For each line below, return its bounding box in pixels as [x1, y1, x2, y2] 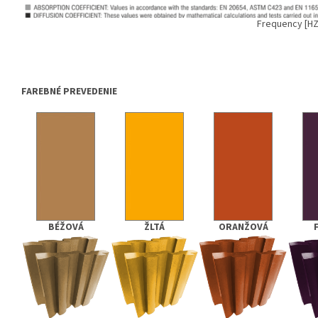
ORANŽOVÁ [218, 220, 268, 235]
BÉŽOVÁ [48, 220, 84, 235]
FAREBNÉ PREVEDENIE [21, 84, 117, 99]
